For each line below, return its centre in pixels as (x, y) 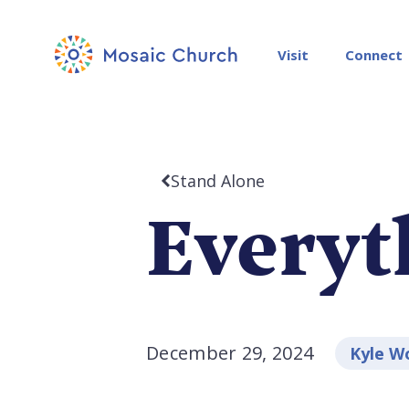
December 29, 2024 (230, 353)
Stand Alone (218, 181)
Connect (374, 54)
